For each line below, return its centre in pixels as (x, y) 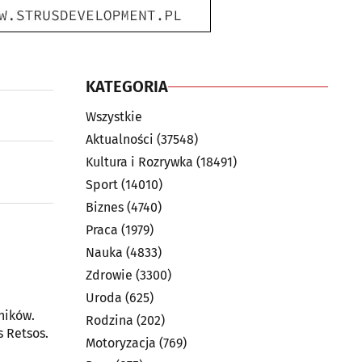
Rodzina (109, 320)
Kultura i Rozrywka (139, 162)
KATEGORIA (127, 86)
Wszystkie (114, 117)
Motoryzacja (121, 343)
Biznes (105, 207)
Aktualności (120, 139)
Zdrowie (109, 275)
